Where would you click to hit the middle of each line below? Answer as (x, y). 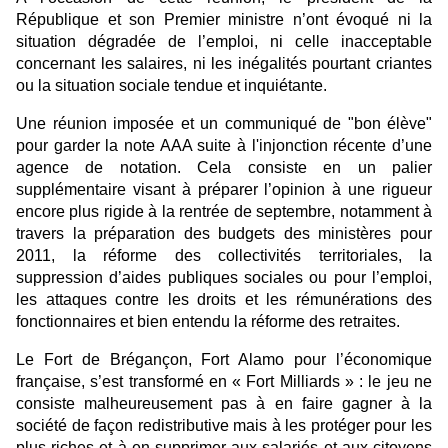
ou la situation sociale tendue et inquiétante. (173, 86)
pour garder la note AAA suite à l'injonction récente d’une (224, 146)
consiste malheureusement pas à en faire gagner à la (224, 404)
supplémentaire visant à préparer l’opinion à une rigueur (224, 190)
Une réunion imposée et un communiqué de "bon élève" (224, 124)
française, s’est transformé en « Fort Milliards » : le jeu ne (224, 382)
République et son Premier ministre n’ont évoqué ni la (224, 20)
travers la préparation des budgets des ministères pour (224, 234)
